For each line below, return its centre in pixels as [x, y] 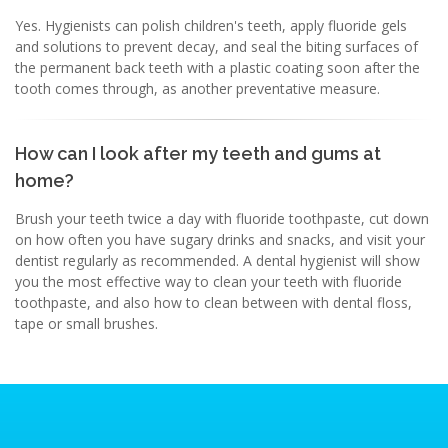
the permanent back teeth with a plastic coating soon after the [217, 67]
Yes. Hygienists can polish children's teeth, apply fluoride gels [211, 25]
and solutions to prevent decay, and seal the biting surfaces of [216, 46]
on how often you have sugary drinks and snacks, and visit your [220, 239]
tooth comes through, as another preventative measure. [197, 88]
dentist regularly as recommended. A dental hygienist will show [217, 260]
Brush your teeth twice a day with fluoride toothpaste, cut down [222, 218]
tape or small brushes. [86, 323]
